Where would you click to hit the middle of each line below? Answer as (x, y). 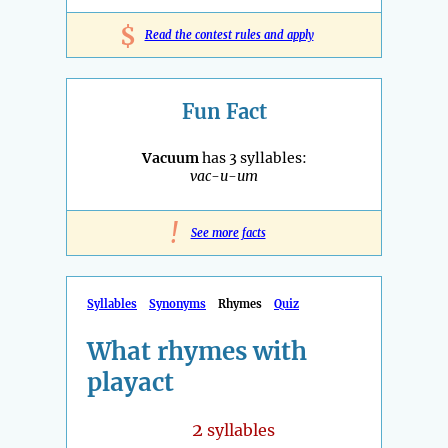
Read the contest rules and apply (229, 35)
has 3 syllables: (252, 158)
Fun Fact (224, 112)
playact (130, 383)
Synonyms (177, 304)
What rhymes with (197, 352)
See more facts (228, 233)
